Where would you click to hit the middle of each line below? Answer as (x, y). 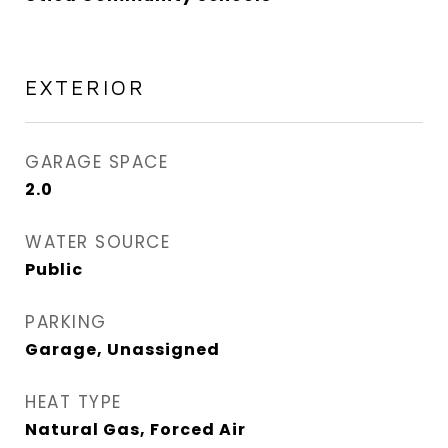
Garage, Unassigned (122, 349)
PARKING (66, 322)
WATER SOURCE (97, 242)
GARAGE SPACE (96, 162)
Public (54, 269)
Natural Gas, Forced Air (135, 429)
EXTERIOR (85, 87)
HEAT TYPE (73, 402)
